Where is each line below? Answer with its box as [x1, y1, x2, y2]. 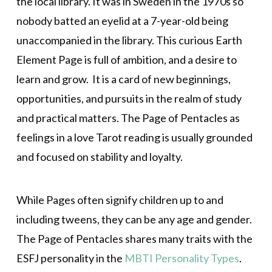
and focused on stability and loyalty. [16, 150, 183, 164]
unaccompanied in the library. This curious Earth [16, 33, 242, 47]
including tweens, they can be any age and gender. [16, 212, 252, 226]
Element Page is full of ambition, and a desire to [16, 53, 237, 67]
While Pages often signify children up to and [16, 193, 223, 207]
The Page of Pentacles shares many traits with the [16, 232, 253, 246]
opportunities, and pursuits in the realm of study [16, 92, 242, 106]
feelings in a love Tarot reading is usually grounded [16, 131, 253, 144]
